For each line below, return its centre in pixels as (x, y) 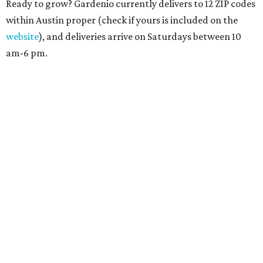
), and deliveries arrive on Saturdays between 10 (140, 37)
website (22, 37)
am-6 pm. (27, 53)
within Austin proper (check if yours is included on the (122, 20)
